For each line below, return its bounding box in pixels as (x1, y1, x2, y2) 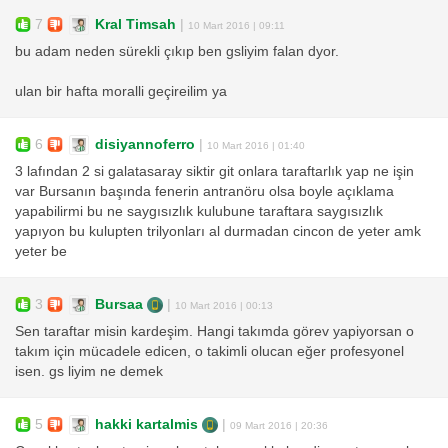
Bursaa (95, 296, 143, 312)
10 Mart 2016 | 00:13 (175, 299, 273, 311)
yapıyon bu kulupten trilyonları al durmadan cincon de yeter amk (15, 224, 421, 240)
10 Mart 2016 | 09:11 (188, 19, 285, 31)
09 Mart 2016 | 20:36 (230, 419, 328, 431)
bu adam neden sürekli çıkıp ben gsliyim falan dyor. (15, 44, 339, 60)
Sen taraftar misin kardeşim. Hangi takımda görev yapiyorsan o (15, 324, 414, 340)
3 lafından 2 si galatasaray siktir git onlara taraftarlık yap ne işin (15, 164, 414, 180)
